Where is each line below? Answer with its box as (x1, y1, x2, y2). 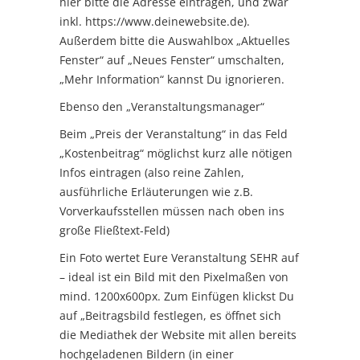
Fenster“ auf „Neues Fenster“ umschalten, (59, 51, 284, 67)
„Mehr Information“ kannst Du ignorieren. (59, 71, 284, 87)
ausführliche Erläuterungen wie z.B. (59, 183, 253, 199)
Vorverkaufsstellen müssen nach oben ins (59, 202, 284, 219)
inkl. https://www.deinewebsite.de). (59, 13, 250, 29)
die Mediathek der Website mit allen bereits (59, 326, 297, 342)
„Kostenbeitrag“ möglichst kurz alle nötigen (59, 145, 292, 161)
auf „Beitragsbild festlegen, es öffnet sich (59, 307, 281, 323)
